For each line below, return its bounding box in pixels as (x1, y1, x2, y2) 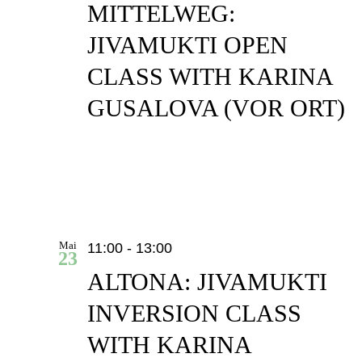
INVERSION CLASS (87, 299, 301, 326)
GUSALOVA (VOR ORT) (87, 95, 345, 122)
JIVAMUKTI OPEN (87, 32, 288, 59)
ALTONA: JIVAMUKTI (87, 267, 327, 295)
